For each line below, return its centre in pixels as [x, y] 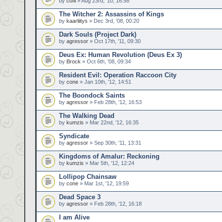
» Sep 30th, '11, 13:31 [115, 143]
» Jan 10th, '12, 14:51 [105, 82]
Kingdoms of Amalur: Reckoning [109, 156]
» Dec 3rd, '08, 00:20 [113, 21]
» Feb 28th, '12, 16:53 [115, 102]
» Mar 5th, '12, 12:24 [109, 163]
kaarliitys [77, 21]
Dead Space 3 [80, 197]
